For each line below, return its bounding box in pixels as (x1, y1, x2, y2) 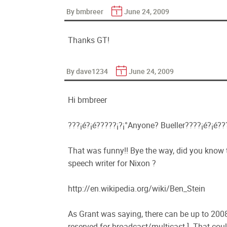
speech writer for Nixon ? (68, 158, 156, 169)
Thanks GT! (68, 34, 109, 46)
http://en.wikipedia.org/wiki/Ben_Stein (68, 183, 205, 194)
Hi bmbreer (68, 94, 107, 105)
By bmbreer (66, 7, 105, 16)
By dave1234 (66, 66, 109, 76)
